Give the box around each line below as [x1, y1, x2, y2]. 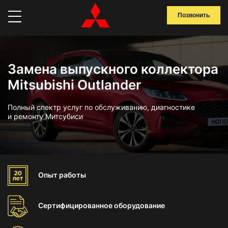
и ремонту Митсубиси [8, 112, 83, 121]
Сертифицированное [38, 201, 114, 210]
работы [59, 170, 86, 179]
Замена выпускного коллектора [8, 61, 218, 77]
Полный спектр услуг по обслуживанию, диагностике [8, 103, 195, 111]
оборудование [114, 201, 165, 210]
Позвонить [178, 12, 210, 19]
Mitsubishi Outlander [8, 77, 141, 93]
